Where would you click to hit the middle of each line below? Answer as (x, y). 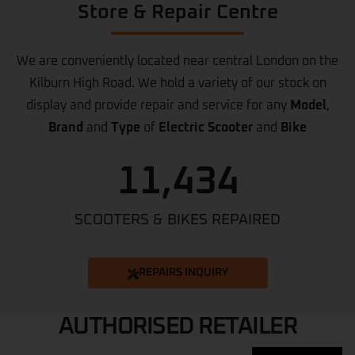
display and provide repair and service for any (158, 106)
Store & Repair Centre (177, 12)
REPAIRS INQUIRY (183, 273)
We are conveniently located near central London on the (177, 61)
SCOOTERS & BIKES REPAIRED (177, 220)
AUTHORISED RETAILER (177, 327)
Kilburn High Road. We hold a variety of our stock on (177, 84)
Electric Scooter (206, 128)
